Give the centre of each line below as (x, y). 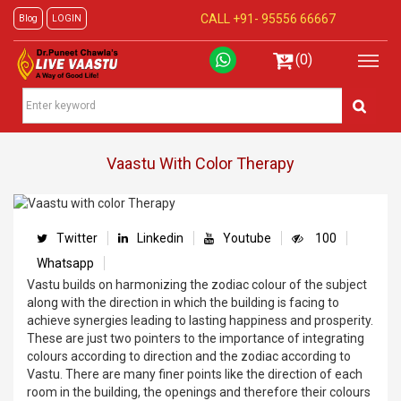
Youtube (247, 238)
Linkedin (160, 238)
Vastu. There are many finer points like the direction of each (195, 374)
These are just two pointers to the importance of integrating (196, 338)
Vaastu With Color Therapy (200, 163)
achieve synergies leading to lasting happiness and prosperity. (200, 320)
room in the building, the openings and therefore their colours (199, 392)
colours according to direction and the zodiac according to (189, 356)
